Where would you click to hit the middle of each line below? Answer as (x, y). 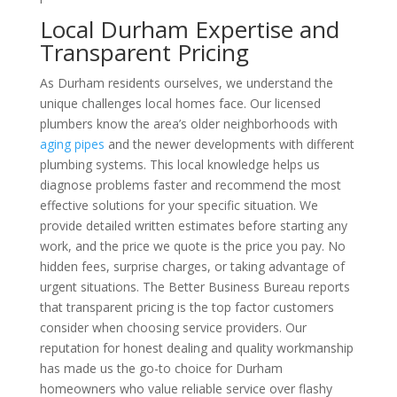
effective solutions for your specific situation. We (179, 205)
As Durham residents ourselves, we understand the (186, 83)
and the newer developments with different (229, 144)
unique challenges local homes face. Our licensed (180, 103)
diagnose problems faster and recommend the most (190, 185)
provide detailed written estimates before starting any (193, 226)
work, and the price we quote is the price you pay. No (192, 246)
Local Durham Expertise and (189, 29)
